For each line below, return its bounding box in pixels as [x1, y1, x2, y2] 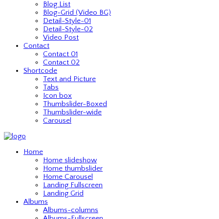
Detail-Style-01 [43, 17, 91, 25]
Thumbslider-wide [43, 108, 102, 116]
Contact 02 [43, 58, 80, 66]
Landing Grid [43, 189, 84, 197]
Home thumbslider [43, 164, 103, 173]
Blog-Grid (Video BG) [43, 8, 111, 17]
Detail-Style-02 [43, 25, 93, 33]
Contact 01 [43, 50, 78, 58]
